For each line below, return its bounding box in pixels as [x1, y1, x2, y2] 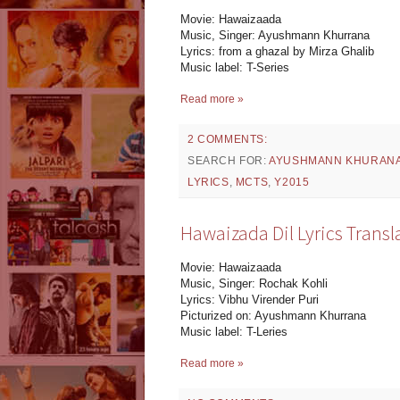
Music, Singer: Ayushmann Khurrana [180, 28, 370, 42]
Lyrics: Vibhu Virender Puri [180, 293, 319, 307]
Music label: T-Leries [180, 325, 287, 339]
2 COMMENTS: [187, 132, 268, 146]
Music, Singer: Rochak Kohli [180, 277, 328, 291]
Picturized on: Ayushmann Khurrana [180, 309, 366, 323]
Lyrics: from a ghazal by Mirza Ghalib [180, 44, 374, 58]
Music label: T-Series [180, 60, 289, 74]
